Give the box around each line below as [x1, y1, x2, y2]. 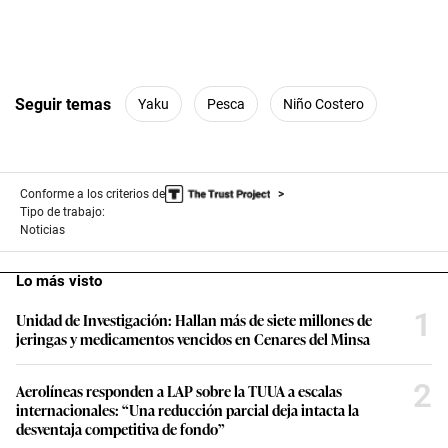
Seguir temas [15, 94, 111, 114]
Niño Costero [283, 95, 364, 112]
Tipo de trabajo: [20, 205, 105, 220]
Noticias [20, 223, 65, 238]
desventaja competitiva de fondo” [16, 418, 225, 440]
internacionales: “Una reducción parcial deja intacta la [16, 399, 359, 421]
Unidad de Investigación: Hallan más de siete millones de [16, 309, 372, 331]
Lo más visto [16, 272, 102, 291]
